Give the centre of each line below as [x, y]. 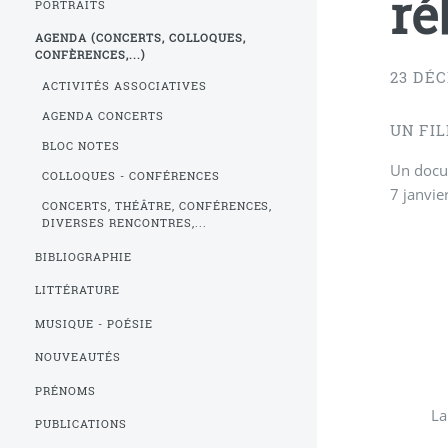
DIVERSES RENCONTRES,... [124, 223]
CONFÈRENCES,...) [91, 55]
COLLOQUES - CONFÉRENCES [130, 176]
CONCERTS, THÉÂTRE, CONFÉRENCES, [157, 206]
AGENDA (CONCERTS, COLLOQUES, [140, 38]
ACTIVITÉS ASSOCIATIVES [124, 85]
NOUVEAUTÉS [78, 357]
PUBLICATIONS [81, 424]
